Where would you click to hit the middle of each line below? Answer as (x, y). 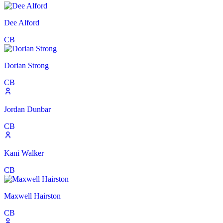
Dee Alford (22, 23)
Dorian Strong (26, 66)
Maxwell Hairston (32, 196)
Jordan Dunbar (27, 110)
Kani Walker (24, 153)
